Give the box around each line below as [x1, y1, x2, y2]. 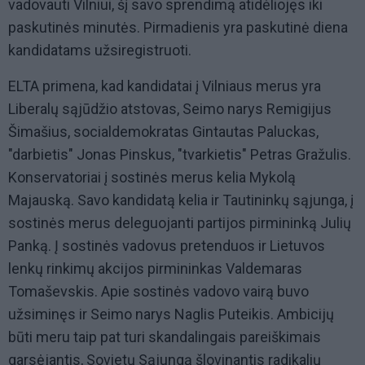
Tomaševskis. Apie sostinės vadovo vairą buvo [8, 283, 309, 301]
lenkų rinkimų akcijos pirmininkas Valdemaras [8, 260, 302, 278]
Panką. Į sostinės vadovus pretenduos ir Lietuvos [8, 237, 325, 255]
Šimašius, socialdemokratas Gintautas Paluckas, [8, 123, 319, 141]
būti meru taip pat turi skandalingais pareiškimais [8, 328, 321, 346]
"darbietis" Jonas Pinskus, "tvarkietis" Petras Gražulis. [8, 146, 351, 164]
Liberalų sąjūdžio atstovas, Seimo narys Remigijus [8, 100, 332, 118]
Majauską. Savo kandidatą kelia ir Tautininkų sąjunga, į [8, 191, 354, 209]
